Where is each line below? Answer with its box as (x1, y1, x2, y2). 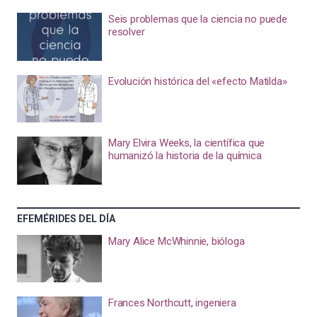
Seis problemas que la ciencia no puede (108, 13, 287, 25)
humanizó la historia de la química (108, 149, 262, 162)
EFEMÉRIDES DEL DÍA (17, 212, 115, 224)
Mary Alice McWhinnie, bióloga (108, 234, 245, 248)
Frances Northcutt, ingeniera (108, 296, 236, 309)
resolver (108, 25, 145, 38)
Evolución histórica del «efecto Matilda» (108, 74, 287, 88)
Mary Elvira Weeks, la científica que (108, 137, 265, 149)
